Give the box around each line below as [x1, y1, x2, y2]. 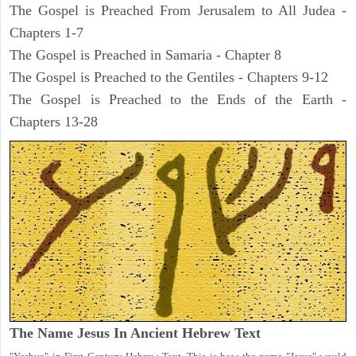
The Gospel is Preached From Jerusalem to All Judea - [10, 2, 346, 19]
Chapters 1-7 [10, 25, 83, 41]
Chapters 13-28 [10, 114, 98, 130]
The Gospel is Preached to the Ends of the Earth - [10, 91, 346, 108]
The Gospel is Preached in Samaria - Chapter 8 [10, 47, 281, 64]
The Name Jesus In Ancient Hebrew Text [10, 324, 261, 341]
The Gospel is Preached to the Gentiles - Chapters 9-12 [10, 69, 328, 86]
